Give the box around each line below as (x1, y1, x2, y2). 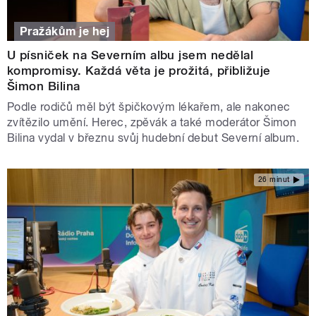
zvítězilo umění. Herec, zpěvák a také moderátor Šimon (7, 115, 297, 129)
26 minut (257, 176, 290, 184)
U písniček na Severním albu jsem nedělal (7, 47, 254, 62)
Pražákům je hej (20, 24, 110, 38)
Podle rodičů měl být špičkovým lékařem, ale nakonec (7, 99, 291, 114)
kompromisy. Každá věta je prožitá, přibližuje (7, 63, 271, 78)
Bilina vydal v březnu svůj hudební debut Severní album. (7, 130, 300, 145)
